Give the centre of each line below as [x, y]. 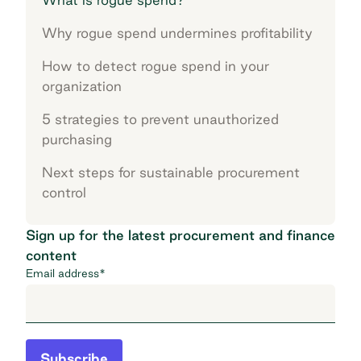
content [51, 255]
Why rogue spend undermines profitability [177, 32]
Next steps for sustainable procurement [171, 172]
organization [82, 85]
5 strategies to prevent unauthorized [160, 118]
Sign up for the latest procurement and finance [180, 234]
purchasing [77, 139]
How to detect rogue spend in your [156, 65]
